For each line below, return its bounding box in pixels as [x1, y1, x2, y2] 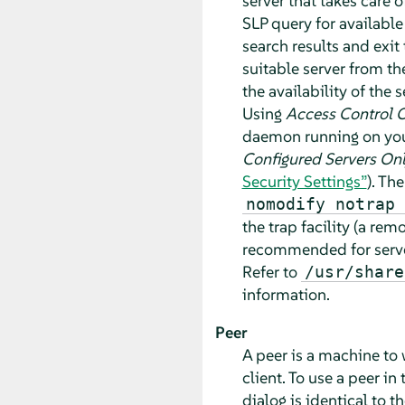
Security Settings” [241, 170, 367, 192]
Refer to [241, 260, 301, 282]
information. [241, 283, 330, 305]
